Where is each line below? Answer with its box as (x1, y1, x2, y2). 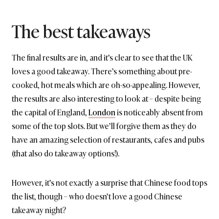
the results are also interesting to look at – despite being (12, 92, 201, 104)
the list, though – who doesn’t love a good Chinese (12, 190, 182, 202)
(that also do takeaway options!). (12, 147, 119, 159)
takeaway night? (12, 203, 66, 216)
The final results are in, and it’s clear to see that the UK (12, 51, 193, 63)
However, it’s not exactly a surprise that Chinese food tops (12, 176, 207, 188)
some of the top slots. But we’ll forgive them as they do (12, 119, 197, 131)
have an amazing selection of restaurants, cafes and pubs (12, 133, 204, 145)
